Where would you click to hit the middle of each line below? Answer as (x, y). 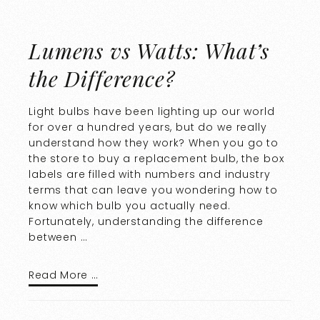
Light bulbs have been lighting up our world (152, 111)
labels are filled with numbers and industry (150, 174)
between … (58, 237)
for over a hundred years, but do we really (148, 127)
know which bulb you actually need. (130, 205)
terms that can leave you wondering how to (153, 190)
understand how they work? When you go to (154, 142)
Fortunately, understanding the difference (146, 221)
